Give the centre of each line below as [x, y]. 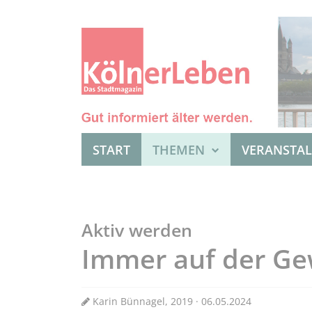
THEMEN [180, 150]
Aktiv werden [137, 230]
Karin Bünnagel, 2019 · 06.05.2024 [171, 302]
